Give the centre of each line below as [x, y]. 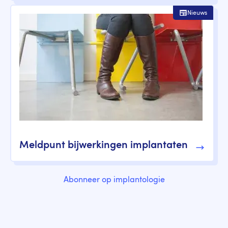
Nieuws [197, 13]
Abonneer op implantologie [114, 180]
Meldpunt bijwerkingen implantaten [104, 146]
